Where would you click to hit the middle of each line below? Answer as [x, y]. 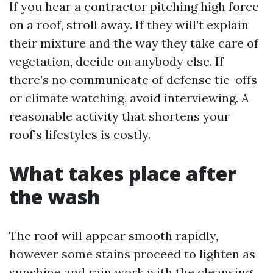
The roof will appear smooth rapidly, [114, 236]
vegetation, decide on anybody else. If [116, 61]
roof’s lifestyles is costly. [80, 134]
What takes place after [123, 173]
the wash [55, 197]
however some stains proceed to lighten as [132, 254]
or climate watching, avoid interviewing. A [129, 98]
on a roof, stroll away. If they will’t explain [129, 25]
